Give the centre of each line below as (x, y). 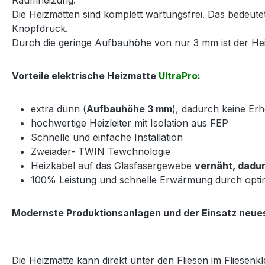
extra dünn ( (59, 109)
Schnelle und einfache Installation (107, 137)
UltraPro (178, 75)
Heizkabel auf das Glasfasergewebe (113, 165)
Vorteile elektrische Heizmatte (85, 75)
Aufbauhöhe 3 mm (129, 109)
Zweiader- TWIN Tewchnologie (101, 151)
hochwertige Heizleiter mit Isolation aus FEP (130, 123)
